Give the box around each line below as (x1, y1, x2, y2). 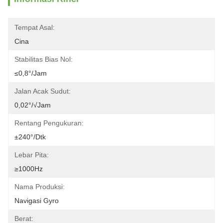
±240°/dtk (14, 133, 46, 141)
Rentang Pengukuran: (14, 119, 84, 127)
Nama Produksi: (14, 183, 65, 191)
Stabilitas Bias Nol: (14, 55, 73, 63)
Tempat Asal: (14, 23, 55, 31)
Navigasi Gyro (14, 197, 59, 205)
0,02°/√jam (14, 101, 51, 109)
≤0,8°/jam (14, 69, 47, 77)
